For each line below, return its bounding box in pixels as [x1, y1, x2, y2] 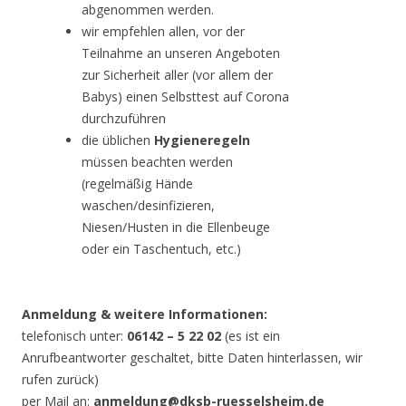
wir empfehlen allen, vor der [82, 22, 245, 40]
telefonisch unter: [22, 326, 127, 344]
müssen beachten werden [82, 152, 233, 170]
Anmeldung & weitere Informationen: [22, 304, 267, 323]
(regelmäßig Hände [82, 174, 193, 192]
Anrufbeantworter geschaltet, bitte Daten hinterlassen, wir [22, 348, 362, 366]
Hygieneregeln [154, 130, 250, 149]
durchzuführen [82, 109, 166, 127]
